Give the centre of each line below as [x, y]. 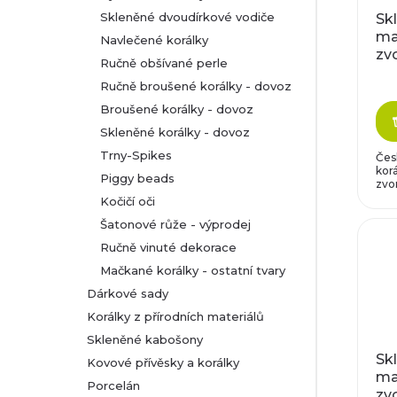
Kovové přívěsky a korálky [163, 362]
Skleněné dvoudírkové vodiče [187, 17]
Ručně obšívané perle [164, 63]
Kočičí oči [128, 201]
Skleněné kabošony [145, 339]
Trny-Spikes [136, 155]
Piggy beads [137, 178]
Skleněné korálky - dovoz [175, 132]
